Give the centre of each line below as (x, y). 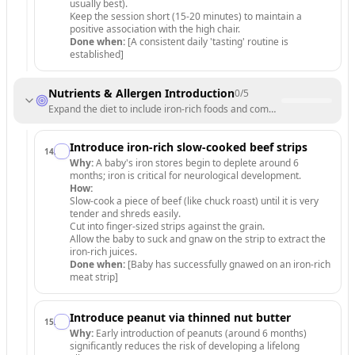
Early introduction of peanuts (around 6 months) (200, 333)
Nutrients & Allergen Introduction (141, 93)
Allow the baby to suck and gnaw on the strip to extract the (198, 239)
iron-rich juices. (103, 252)
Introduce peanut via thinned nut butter (180, 317)
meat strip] (94, 277)
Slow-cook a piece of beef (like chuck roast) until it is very (194, 201)
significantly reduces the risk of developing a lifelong (185, 346)
